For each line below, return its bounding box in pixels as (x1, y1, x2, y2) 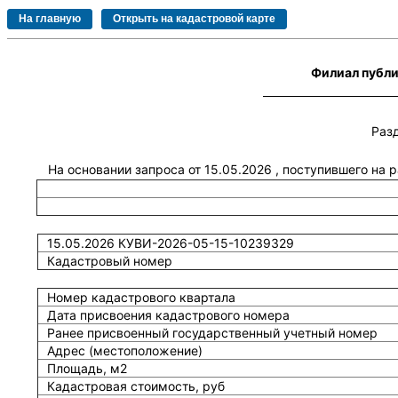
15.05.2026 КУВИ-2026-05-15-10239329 (46, 235, 294, 251)
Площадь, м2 (46, 361, 127, 376)
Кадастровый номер (46, 253, 172, 268)
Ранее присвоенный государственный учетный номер (46, 325, 378, 340)
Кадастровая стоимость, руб (46, 378, 225, 394)
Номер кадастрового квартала (46, 290, 235, 305)
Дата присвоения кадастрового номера (46, 307, 290, 322)
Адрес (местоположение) (46, 343, 203, 358)
